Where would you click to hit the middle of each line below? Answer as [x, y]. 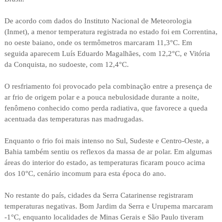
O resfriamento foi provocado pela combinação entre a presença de [108, 86]
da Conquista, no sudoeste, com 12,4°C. [66, 65]
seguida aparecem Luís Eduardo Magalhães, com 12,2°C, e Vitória [107, 54]
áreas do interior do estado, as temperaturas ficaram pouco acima [105, 163]
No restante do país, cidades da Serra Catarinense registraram [99, 195]
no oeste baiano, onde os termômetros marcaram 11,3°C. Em [98, 43]
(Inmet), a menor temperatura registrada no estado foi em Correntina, [111, 32]
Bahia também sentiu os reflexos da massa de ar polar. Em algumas [108, 152]
